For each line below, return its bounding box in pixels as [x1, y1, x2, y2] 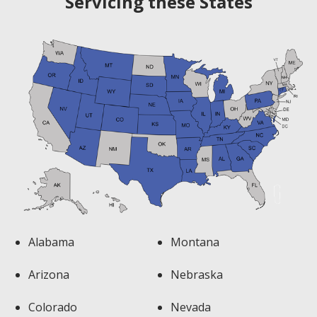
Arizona [28, 267, 69, 283]
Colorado [28, 299, 77, 316]
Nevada [171, 299, 211, 316]
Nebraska [171, 267, 223, 283]
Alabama [28, 234, 74, 250]
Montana [171, 234, 219, 250]
